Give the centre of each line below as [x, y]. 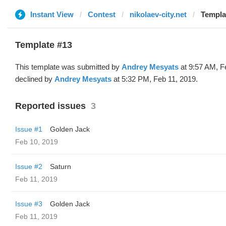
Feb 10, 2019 [37, 142]
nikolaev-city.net [158, 14]
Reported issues [50, 106]
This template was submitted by [68, 67]
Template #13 [44, 45]
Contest [102, 14]
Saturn [61, 166]
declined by [35, 79]
